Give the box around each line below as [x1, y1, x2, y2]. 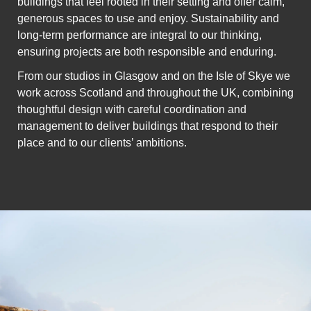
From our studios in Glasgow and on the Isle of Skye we [17, 70, 290, 83]
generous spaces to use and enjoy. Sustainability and [17, 12, 279, 25]
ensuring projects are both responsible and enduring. [17, 46, 276, 58]
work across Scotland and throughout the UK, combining [17, 87, 294, 99]
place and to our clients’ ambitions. [17, 137, 187, 149]
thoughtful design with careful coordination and [17, 103, 246, 116]
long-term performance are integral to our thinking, [17, 29, 262, 42]
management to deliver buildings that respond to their [17, 120, 278, 133]
